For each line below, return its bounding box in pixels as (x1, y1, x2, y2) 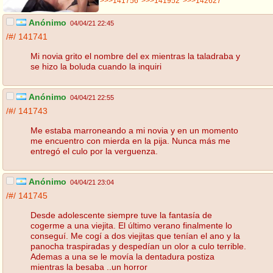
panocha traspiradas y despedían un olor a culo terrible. (30, 241, 246, 251)
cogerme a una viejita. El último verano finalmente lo (30, 220, 232, 230)
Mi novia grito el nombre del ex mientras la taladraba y (30, 51, 240, 61)
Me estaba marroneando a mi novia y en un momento (30, 125, 238, 135)
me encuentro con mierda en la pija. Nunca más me (30, 135, 230, 146)
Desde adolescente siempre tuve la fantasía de (30, 210, 212, 220)
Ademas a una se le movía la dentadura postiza (30, 251, 214, 261)
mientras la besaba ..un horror (30, 261, 147, 272)
